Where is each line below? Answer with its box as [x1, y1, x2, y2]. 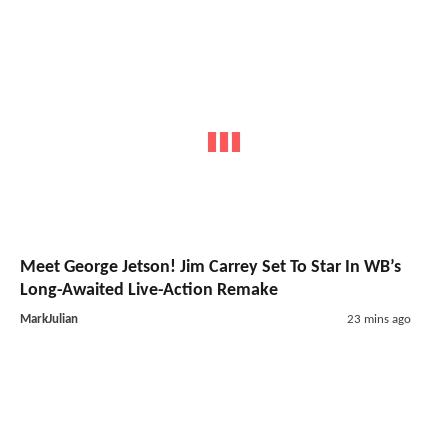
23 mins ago [346, 312, 411, 326]
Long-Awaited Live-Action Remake [20, 280, 278, 300]
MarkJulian [20, 312, 78, 326]
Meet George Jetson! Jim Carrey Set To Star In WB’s [20, 257, 401, 277]
